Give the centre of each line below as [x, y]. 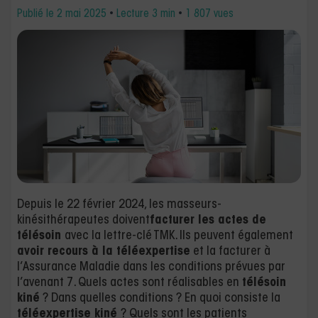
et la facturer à [230, 252]
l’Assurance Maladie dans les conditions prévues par [151, 267]
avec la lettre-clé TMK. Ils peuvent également [179, 236]
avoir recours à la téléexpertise [104, 252]
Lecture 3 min [146, 14]
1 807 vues [209, 14]
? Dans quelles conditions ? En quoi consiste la [160, 298]
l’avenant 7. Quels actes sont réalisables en [130, 283]
